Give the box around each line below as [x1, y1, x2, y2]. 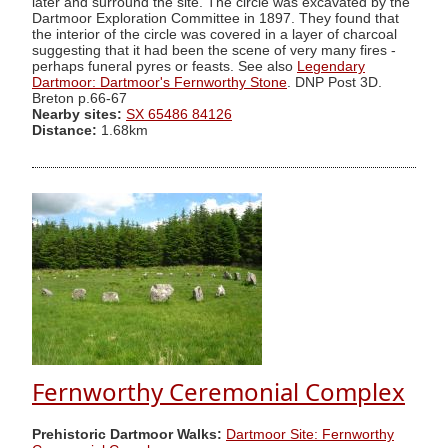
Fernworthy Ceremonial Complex [32, 375, 405, 409]
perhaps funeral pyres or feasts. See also [32, 58, 297, 74]
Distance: [32, 122, 97, 138]
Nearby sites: [32, 106, 122, 122]
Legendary [297, 58, 365, 74]
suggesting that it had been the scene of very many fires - [32, 42, 396, 58]
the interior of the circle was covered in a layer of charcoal [32, 26, 397, 42]
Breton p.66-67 [32, 90, 127, 106]
